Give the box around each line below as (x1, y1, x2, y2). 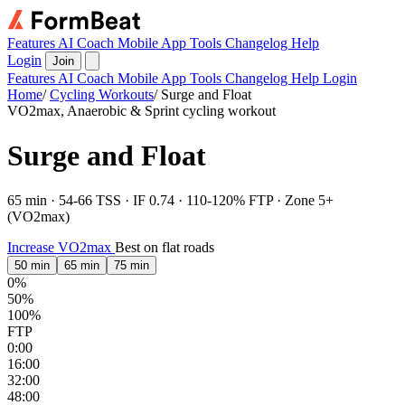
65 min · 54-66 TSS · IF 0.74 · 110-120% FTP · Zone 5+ (7, 192, 334, 208)
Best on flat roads (115, 239, 214, 255)
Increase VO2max (7, 239, 115, 255)
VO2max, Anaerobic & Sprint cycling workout (7, 102, 276, 118)
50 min (14, 258, 50, 272)
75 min (114, 258, 149, 272)
